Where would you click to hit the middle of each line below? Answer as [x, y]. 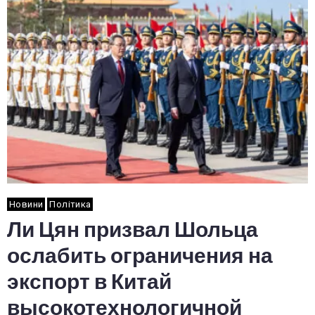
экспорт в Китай [89, 282]
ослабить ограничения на [140, 256]
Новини [26, 204]
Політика [70, 204]
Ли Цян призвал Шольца [133, 230]
